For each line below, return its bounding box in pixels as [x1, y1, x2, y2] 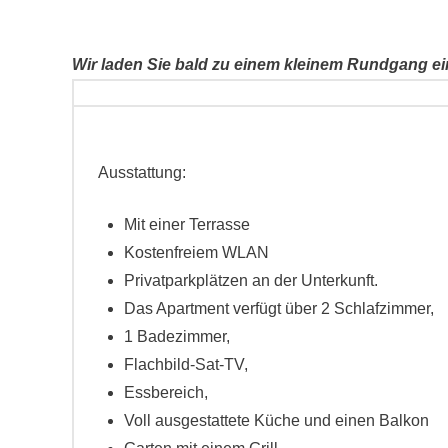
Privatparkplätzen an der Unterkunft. [124, 272, 379, 290]
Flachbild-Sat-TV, [124, 356, 249, 374]
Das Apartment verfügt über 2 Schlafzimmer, [124, 300, 435, 318]
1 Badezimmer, [124, 328, 239, 346]
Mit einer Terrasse [124, 216, 255, 234]
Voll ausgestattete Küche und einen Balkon [124, 412, 434, 430]
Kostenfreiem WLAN [124, 244, 270, 262]
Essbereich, [124, 384, 209, 402]
